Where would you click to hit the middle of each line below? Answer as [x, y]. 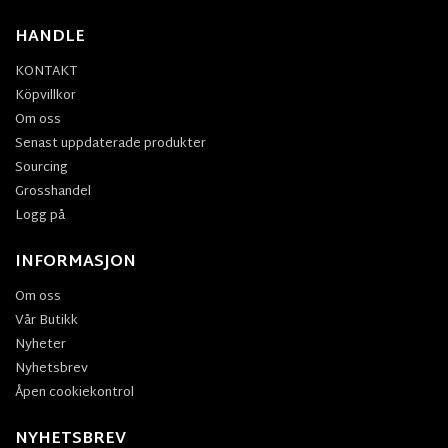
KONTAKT [46, 72]
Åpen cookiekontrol [74, 393]
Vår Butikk [46, 321]
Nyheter [40, 345]
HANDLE [50, 38]
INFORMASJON [75, 263]
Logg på [40, 216]
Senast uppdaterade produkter [110, 144]
